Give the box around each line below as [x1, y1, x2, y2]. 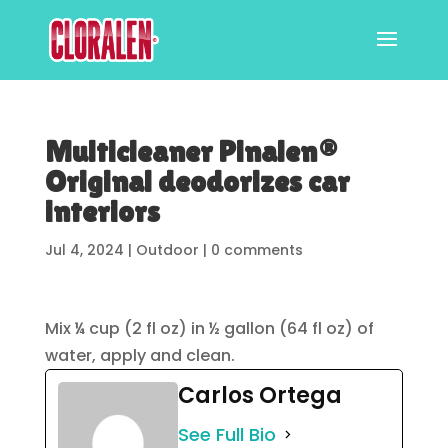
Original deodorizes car [44, 164, 350, 199]
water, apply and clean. [44, 344, 235, 367]
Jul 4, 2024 [44, 240, 124, 260]
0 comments [210, 240, 303, 260]
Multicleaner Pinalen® [44, 134, 338, 169]
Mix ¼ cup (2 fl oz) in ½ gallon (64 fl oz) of [44, 317, 374, 340]
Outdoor [135, 240, 199, 260]
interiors [44, 194, 160, 229]
